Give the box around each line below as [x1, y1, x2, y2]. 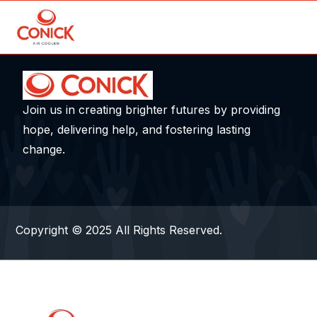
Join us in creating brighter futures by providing [23, 103, 280, 117]
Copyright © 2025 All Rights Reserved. [16, 223, 222, 237]
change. [23, 142, 65, 156]
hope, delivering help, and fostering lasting [23, 122, 250, 137]
